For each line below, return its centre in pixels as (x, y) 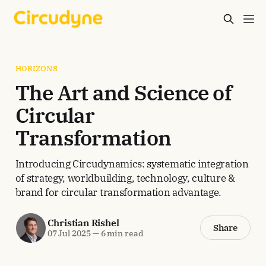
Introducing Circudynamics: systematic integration (132, 163)
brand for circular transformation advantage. (118, 192)
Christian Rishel (83, 223)
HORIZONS (36, 68)
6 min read (121, 234)
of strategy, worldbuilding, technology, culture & (125, 178)
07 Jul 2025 (69, 234)
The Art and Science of (123, 93)
